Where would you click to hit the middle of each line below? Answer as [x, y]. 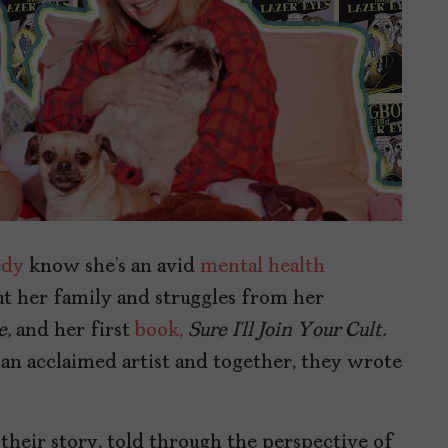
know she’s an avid [112, 267]
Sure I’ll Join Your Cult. [287, 331]
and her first [75, 331]
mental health [262, 267]
